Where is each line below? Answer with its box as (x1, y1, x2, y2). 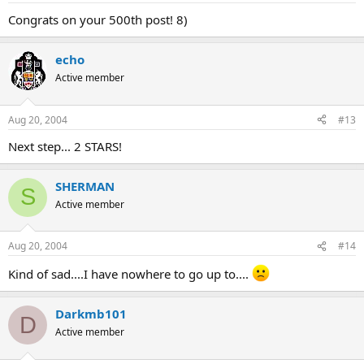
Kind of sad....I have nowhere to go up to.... (8, 266, 252, 282)
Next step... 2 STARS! (8, 137, 122, 154)
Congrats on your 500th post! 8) (8, 11, 188, 28)
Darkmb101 (55, 305, 127, 322)
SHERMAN (55, 177, 115, 194)
